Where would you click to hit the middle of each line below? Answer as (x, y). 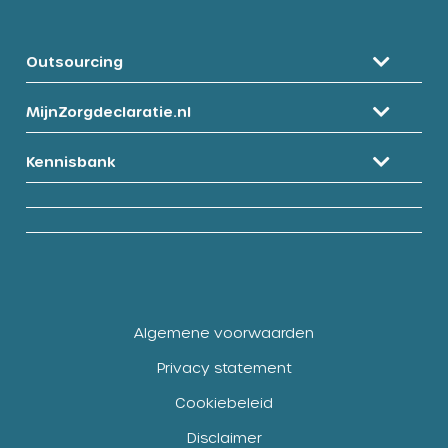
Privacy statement (224, 367)
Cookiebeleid (224, 402)
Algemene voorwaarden (224, 332)
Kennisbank (71, 161)
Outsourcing (74, 61)
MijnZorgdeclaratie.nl (108, 111)
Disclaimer (224, 437)
